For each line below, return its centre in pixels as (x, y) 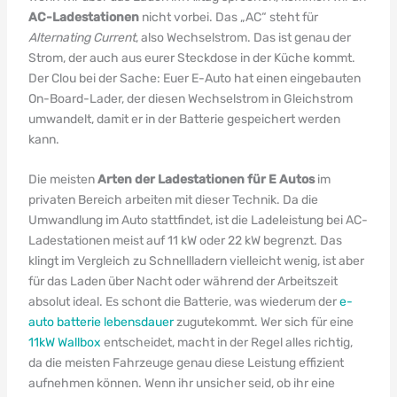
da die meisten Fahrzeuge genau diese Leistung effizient (186, 363)
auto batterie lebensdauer (101, 322)
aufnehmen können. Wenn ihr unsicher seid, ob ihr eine (181, 383)
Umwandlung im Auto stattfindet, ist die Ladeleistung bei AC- (198, 220)
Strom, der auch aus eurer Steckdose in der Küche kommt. (191, 58)
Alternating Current (82, 37)
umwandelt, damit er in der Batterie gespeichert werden (184, 119)
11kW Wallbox (64, 343)
